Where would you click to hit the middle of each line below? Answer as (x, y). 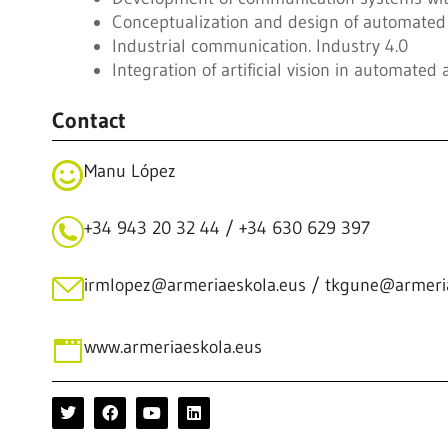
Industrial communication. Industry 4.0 (259, 46)
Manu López (129, 171)
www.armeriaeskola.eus (172, 347)
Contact (88, 120)
